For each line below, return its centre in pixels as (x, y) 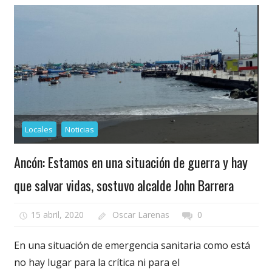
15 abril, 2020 (58, 215)
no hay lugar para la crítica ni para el (97, 263)
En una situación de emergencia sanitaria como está (132, 246)
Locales (39, 129)
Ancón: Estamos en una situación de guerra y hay (131, 162)
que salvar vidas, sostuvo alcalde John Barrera (124, 185)
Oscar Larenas (141, 215)
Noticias (80, 129)
